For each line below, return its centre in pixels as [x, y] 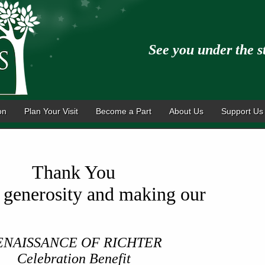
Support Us [242, 111]
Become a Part [124, 111]
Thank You [74, 172]
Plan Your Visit [51, 111]
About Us [186, 111]
